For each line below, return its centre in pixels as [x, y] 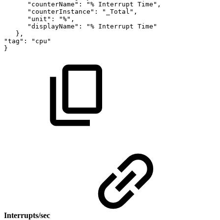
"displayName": [55, 26]
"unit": [41, 19]
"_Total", [120, 11]
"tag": [16, 41]
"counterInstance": [63, 11]
